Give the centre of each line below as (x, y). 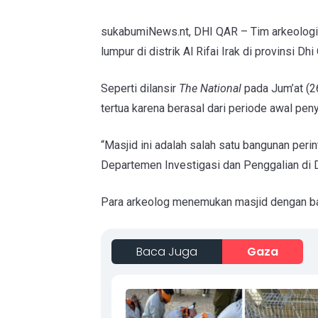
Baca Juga (167, 252)
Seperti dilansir (140, 88)
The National (210, 88)
